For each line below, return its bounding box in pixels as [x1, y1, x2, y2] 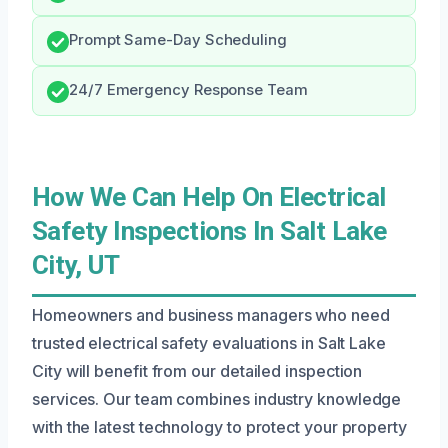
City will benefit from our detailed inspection [32, 360, 363, 381]
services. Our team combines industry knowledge [32, 388, 402, 409]
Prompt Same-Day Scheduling [69, 30, 287, 49]
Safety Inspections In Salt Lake [32, 215, 387, 246]
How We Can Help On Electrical [32, 181, 386, 212]
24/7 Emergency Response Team [69, 80, 308, 99]
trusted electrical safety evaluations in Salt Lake [32, 332, 387, 353]
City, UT [32, 249, 120, 280]
